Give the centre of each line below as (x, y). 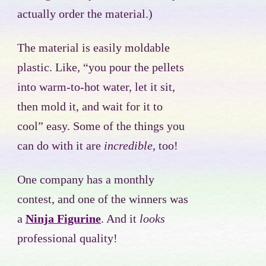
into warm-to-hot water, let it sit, (96, 87)
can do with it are (61, 146)
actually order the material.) (85, 14)
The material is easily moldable (94, 48)
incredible (128, 146)
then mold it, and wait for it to (90, 107)
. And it (120, 219)
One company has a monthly (86, 180)
